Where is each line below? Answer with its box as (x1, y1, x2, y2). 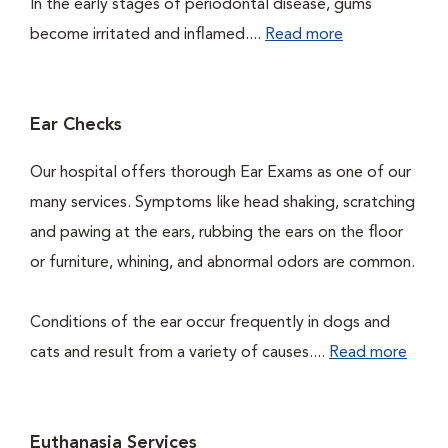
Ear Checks (30, 116, 122, 134)
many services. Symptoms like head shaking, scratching (30, 195, 415, 211)
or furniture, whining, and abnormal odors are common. (30, 255, 415, 271)
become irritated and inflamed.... (30, 27, 265, 43)
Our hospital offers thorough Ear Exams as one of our (30, 165, 411, 181)
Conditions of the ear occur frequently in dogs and (30, 315, 390, 331)
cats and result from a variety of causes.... (30, 345, 329, 361)
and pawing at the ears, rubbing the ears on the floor (30, 225, 403, 241)
